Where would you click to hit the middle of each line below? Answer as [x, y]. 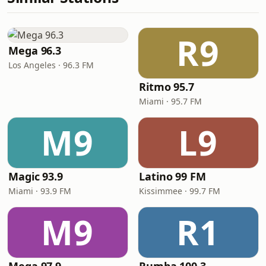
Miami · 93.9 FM [40, 191]
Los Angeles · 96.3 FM [51, 65]
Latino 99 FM [172, 176]
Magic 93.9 [36, 176]
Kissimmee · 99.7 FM [180, 191]
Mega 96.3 [35, 50]
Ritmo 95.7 [167, 87]
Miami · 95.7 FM [170, 101]
